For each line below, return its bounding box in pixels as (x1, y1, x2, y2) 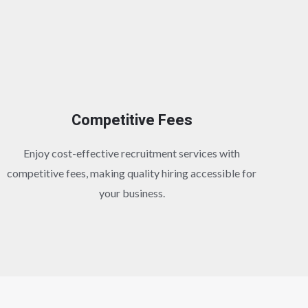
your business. (98, 186, 165, 199)
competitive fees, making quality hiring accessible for (7, 166, 257, 179)
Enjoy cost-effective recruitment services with (23, 146, 241, 159)
